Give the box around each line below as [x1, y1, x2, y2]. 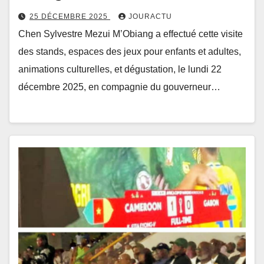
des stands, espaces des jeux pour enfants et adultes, [18, 46, 241, 57]
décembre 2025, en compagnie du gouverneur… [18, 81, 220, 92]
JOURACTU [128, 12, 172, 21]
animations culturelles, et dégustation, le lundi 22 [18, 64, 222, 74]
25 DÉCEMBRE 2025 [29, 12, 110, 21]
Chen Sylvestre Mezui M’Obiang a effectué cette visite [18, 28, 243, 39]
